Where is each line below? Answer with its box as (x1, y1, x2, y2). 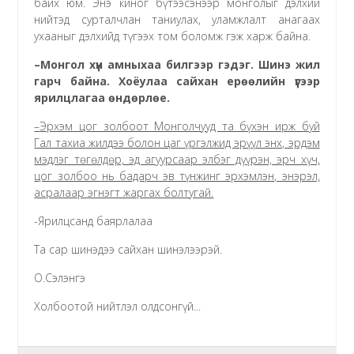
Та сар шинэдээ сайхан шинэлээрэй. (34, 241, 223, 257)
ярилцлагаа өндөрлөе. (34, 89, 171, 105)
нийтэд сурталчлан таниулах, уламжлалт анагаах (34, 11, 320, 27)
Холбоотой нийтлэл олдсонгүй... (34, 298, 201, 314)
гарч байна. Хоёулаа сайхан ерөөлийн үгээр (34, 73, 320, 88)
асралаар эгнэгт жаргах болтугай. (34, 184, 214, 200)
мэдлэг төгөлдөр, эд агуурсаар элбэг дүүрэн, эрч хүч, (34, 151, 320, 167)
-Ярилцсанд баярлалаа (34, 213, 153, 228)
